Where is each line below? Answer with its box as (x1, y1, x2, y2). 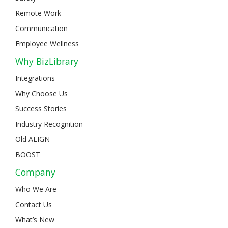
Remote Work (15, 8, 61, 18)
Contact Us (15, 199, 52, 209)
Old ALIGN (15, 134, 50, 144)
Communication (15, 23, 68, 33)
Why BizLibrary (15, 54, 78, 67)
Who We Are (15, 184, 56, 194)
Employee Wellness (15, 38, 79, 48)
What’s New (15, 214, 54, 224)
